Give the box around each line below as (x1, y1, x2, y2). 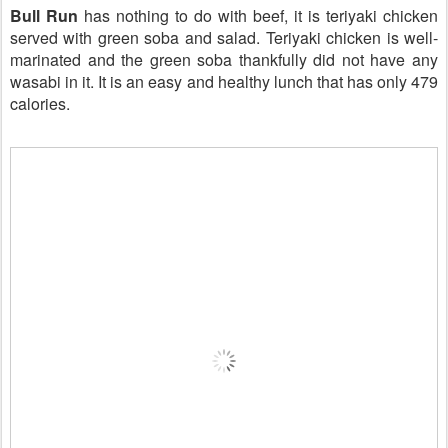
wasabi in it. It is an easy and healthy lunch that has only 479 (10, 70, 438, 93)
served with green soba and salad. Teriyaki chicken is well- (10, 26, 438, 49)
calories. (10, 92, 74, 115)
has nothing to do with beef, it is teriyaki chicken (84, 4, 438, 27)
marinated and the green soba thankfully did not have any (10, 48, 438, 71)
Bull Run (10, 4, 78, 27)
